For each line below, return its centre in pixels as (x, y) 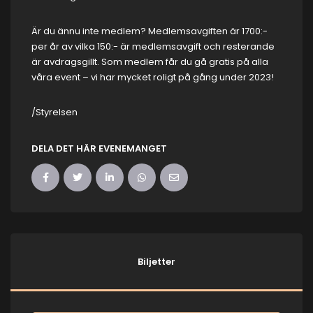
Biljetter (156, 261)
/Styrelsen (54, 112)
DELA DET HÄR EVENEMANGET (99, 148)
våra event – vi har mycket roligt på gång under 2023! (153, 77)
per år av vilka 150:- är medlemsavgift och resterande (153, 46)
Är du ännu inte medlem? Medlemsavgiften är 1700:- (150, 31)
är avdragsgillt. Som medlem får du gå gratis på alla (150, 61)
